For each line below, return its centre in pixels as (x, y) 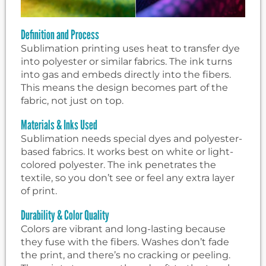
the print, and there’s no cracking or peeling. (126, 255)
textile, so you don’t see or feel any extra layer (128, 178)
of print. (39, 191)
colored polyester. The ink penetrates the (118, 164)
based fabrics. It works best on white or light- (127, 151)
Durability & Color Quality (65, 215)
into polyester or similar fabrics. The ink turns (126, 61)
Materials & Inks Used (59, 124)
